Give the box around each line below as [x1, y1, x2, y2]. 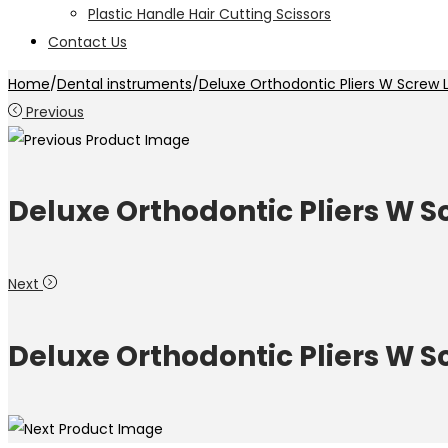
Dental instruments [57, 74, 192, 94]
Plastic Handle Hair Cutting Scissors [88, 4, 331, 24]
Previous [26, 102, 84, 122]
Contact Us [48, 32, 127, 52]
